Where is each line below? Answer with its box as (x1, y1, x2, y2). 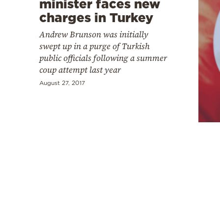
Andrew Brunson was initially (39, 28, 148, 40)
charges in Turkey (39, 10, 153, 25)
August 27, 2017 (39, 79, 85, 86)
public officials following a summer (39, 52, 167, 64)
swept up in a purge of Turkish (39, 40, 150, 52)
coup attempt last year (39, 63, 121, 76)
